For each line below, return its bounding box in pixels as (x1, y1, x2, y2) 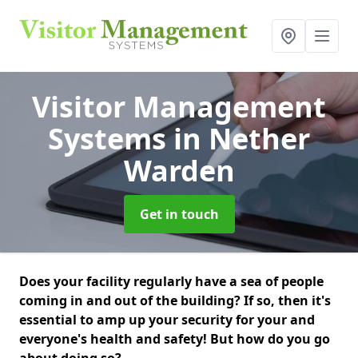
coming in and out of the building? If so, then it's (19, 292, 331, 309)
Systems (48, 119, 173, 158)
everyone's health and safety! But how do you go (19, 330, 330, 348)
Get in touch (139, 205, 219, 223)
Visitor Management (32, 87, 326, 126)
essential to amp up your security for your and (19, 311, 315, 328)
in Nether (173, 119, 310, 158)
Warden (123, 151, 235, 190)
